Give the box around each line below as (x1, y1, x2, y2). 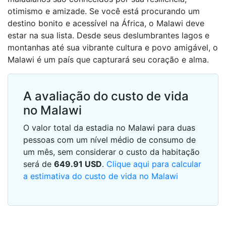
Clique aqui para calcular (106, 159, 201, 169)
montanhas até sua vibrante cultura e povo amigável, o (8, 42, 218, 52)
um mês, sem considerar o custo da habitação (23, 147, 200, 157)
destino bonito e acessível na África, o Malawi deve (8, 18, 204, 28)
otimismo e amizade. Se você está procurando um (8, 6, 200, 16)
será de (23, 159, 54, 169)
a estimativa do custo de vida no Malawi (23, 171, 178, 181)
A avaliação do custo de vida (23, 89, 189, 103)
